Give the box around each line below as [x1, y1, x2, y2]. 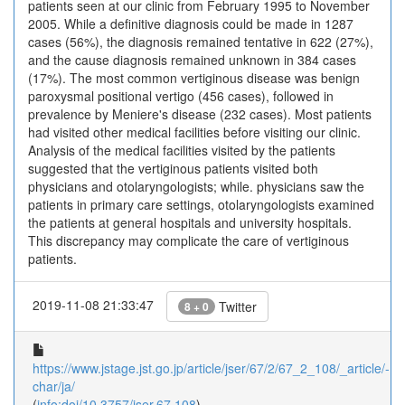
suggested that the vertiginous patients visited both [28, 159, 318, 177]
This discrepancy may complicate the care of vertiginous [28, 231, 349, 250]
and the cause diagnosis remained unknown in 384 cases [28, 51, 356, 69]
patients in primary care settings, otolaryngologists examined [28, 195, 374, 213]
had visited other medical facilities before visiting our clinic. [28, 123, 361, 141]
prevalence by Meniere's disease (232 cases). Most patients [28, 105, 372, 123]
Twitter [215, 297, 257, 316]
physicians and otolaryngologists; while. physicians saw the [28, 177, 364, 195]
